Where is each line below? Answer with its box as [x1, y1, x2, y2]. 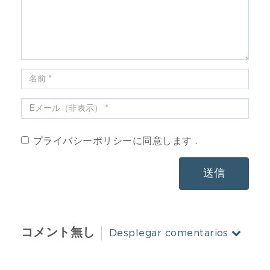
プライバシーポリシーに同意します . [33, 136, 198, 146]
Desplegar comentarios [108, 228, 228, 238]
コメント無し [21, 227, 95, 239]
